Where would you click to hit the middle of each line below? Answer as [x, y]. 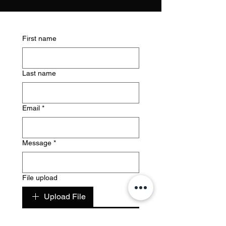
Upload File [65, 196]
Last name [39, 73]
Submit [81, 217]
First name [39, 38]
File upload [40, 178]
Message [37, 143]
